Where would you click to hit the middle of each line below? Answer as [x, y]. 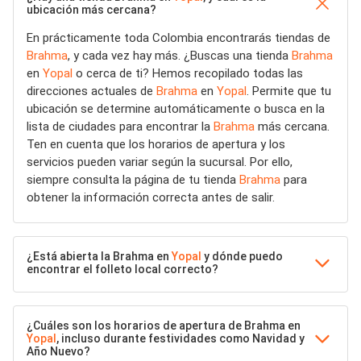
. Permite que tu [289, 91]
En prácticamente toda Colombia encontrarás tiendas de [178, 38]
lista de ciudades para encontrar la [120, 127]
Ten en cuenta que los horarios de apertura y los [156, 144]
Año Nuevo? [58, 351]
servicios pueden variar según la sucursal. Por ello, [160, 162]
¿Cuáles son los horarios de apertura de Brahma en [164, 326]
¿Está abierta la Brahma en [99, 256]
